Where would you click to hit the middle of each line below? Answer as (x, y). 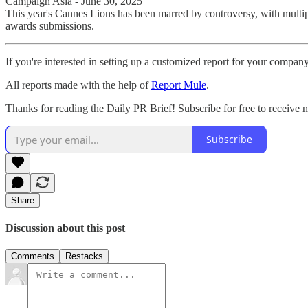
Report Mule (179, 85)
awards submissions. (50, 25)
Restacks (84, 256)
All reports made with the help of (78, 85)
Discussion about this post (65, 228)
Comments (33, 256)
